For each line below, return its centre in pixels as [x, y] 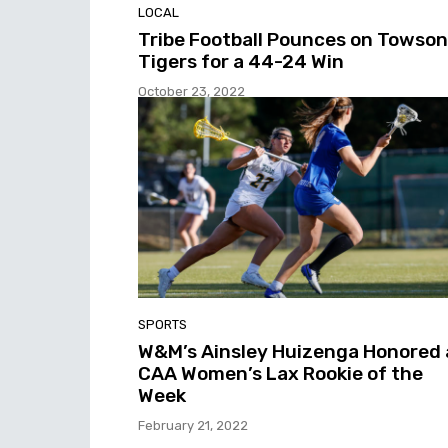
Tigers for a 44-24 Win [241, 61]
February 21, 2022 [193, 426]
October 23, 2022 [191, 91]
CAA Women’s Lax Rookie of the [280, 374]
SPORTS [162, 325]
